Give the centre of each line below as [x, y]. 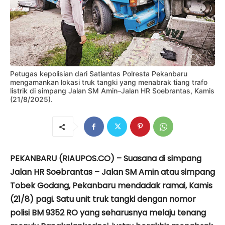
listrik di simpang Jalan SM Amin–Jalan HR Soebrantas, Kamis [112, 90]
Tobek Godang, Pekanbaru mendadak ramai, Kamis [111, 185]
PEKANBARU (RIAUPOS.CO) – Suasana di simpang [106, 158]
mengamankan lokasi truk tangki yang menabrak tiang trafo [109, 82]
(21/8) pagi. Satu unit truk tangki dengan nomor [103, 199]
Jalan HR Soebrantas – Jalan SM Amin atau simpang [113, 172]
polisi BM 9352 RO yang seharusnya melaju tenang [108, 212]
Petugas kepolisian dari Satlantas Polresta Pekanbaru [99, 73]
